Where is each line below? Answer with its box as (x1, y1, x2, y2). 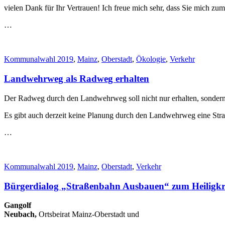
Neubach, (4, 210, 39, 219)
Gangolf (4, 201, 31, 210)
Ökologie (136, 55, 166, 64)
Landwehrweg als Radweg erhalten (4, 73, 149, 84)
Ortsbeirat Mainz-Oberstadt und (39, 210, 139, 219)
